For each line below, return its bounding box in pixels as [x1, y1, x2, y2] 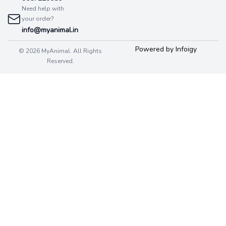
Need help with [22, 4, 64, 13]
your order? [22, 14, 54, 23]
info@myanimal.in [22, 25, 78, 35]
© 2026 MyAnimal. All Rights [19, 46, 102, 55]
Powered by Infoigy [135, 44, 197, 54]
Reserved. [46, 56, 74, 65]
